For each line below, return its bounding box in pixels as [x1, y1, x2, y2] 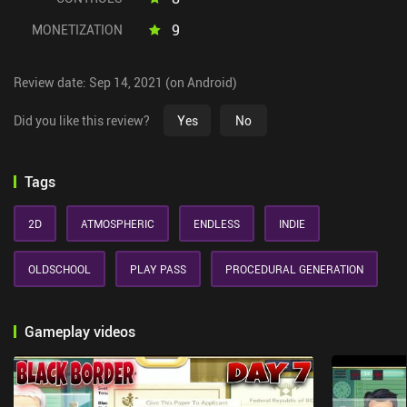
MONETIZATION [32, 21, 123, 38]
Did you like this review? [14, 112, 150, 129]
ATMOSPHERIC [81, 216, 154, 231]
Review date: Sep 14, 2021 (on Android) [14, 74, 237, 91]
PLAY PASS [130, 262, 186, 276]
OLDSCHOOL [28, 262, 91, 276]
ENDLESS [194, 216, 240, 231]
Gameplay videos [25, 322, 135, 342]
